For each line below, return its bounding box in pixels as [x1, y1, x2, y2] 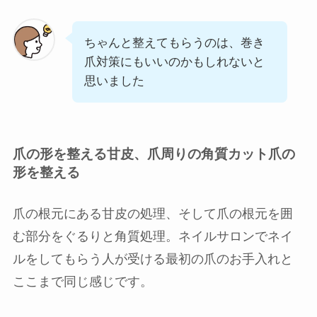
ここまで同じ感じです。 [12, 274, 153, 289]
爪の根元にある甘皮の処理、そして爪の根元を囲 [12, 206, 293, 221]
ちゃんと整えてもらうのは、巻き [83, 35, 265, 50]
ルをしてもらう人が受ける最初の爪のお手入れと [12, 251, 293, 266]
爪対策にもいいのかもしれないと [83, 54, 265, 69]
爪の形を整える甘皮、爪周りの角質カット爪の [12, 146, 295, 162]
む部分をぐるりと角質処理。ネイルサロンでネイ [12, 229, 293, 243]
